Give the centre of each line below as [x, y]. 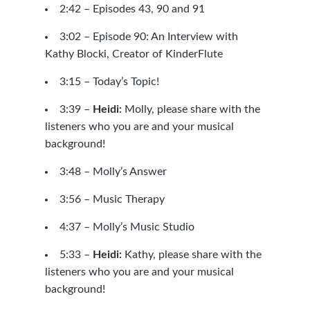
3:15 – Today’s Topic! [109, 82]
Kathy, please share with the [191, 255]
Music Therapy [128, 199]
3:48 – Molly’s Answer [113, 172]
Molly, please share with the [191, 109]
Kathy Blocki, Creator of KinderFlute [134, 54]
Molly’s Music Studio [143, 227]
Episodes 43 [121, 9]
